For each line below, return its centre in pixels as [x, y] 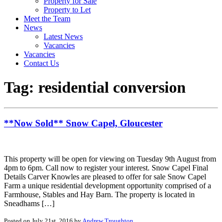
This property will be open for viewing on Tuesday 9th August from [110, 159]
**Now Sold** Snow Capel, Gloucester [83, 123]
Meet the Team [47, 19]
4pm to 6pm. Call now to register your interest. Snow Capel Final [106, 168]
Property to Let [67, 10]
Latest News [63, 36]
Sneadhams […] [29, 204]
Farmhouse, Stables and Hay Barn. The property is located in [99, 195]
